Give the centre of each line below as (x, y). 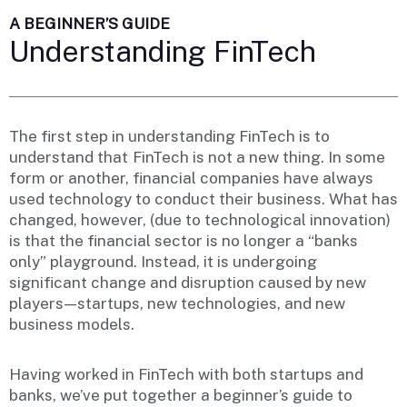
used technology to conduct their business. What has (203, 199)
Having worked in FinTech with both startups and (186, 374)
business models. (72, 324)
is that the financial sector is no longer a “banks (184, 240)
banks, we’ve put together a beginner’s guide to (181, 395)
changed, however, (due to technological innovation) (200, 219)
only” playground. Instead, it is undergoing (163, 261)
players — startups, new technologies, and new (177, 303)
